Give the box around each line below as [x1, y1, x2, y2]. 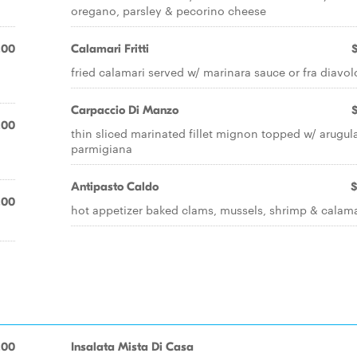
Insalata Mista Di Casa [71, 339, 194, 354]
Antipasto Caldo [71, 179, 159, 194]
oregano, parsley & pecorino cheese [71, 2, 266, 18]
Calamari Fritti [71, 41, 149, 56]
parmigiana [71, 140, 132, 156]
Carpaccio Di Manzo [71, 103, 178, 117]
